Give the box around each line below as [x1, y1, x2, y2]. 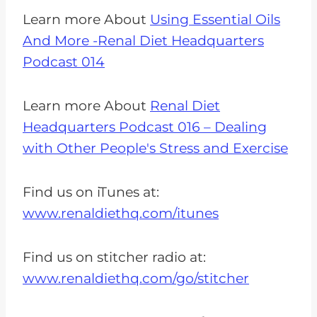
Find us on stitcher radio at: [23, 249, 206, 266]
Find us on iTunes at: [23, 184, 159, 201]
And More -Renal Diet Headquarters [23, 33, 264, 50]
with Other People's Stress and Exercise [23, 140, 288, 157]
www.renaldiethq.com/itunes [23, 205, 219, 222]
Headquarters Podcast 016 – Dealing [23, 119, 267, 136]
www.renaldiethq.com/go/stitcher [23, 270, 249, 287]
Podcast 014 [23, 54, 105, 71]
